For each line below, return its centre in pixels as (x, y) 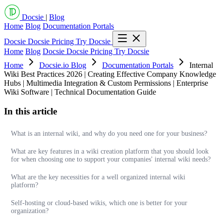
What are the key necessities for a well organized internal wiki (98, 177)
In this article (30, 111)
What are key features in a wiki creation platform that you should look (110, 152)
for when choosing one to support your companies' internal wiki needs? (111, 160)
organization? (30, 211)
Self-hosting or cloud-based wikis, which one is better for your (99, 203)
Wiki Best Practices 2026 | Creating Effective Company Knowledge (110, 74)
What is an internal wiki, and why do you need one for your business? (109, 134)
